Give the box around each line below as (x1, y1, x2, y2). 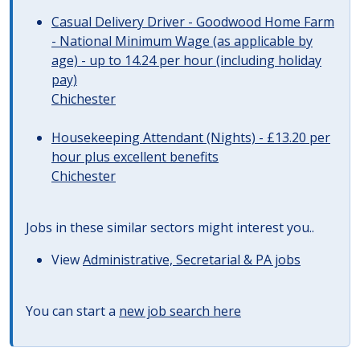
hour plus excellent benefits (51, 148, 219, 166)
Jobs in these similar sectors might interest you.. (26, 219, 314, 236)
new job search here (119, 302, 241, 320)
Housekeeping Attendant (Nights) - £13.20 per (51, 129, 330, 146)
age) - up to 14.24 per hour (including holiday (51, 51, 321, 69)
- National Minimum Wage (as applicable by (51, 32, 313, 50)
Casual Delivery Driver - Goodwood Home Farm (51, 13, 334, 31)
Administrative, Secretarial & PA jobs (83, 251, 301, 268)
